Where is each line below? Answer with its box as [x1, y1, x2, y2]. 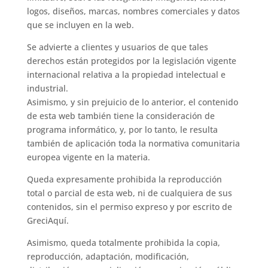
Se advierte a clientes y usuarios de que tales [26, 41, 208, 53]
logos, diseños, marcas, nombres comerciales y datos [26, 5, 240, 17]
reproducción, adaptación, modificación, [26, 251, 189, 262]
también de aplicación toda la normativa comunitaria [26, 138, 240, 149]
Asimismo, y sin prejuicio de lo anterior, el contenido [26, 96, 238, 108]
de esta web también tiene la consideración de [26, 110, 215, 121]
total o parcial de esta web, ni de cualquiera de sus [26, 187, 232, 199]
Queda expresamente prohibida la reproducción [26, 173, 222, 185]
